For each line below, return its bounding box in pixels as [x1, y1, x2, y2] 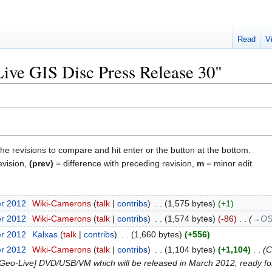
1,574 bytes [167, 214, 212, 224]
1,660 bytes [134, 229, 179, 239]
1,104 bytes [167, 245, 212, 254]
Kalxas [32, 229, 58, 239]
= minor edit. [204, 158, 254, 168]
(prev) [29, 158, 53, 168]
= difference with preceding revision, [53, 158, 197, 168]
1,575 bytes [167, 198, 212, 208]
